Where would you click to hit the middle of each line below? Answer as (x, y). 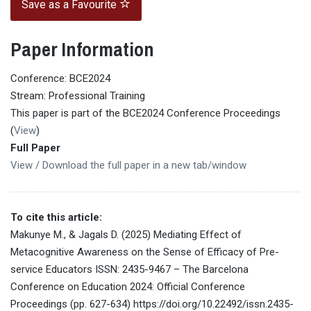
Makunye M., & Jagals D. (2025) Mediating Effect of (126, 234)
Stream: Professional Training (78, 95)
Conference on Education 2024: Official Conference (128, 286)
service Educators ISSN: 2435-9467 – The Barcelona (129, 269)
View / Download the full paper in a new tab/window (128, 165)
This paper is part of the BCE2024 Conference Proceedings (145, 113)
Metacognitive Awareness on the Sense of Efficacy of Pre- (145, 252)
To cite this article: (56, 217)
